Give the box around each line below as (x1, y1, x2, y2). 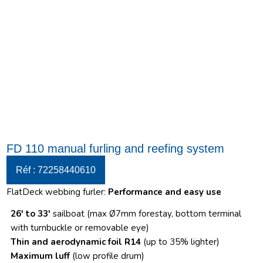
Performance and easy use (108, 186, 222, 198)
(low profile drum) (72, 249, 145, 262)
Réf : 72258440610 (16, 165, 96, 176)
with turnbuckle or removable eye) (11, 221, 150, 234)
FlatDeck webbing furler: (6, 186, 109, 198)
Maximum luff (11, 249, 73, 262)
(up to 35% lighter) (143, 235, 220, 248)
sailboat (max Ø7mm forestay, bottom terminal (50, 207, 242, 220)
